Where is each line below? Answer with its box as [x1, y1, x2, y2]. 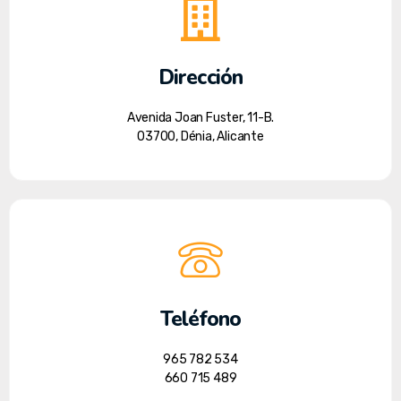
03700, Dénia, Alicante [137, 128, 264, 144]
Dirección [158, 63, 243, 91]
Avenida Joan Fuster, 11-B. [126, 109, 275, 125]
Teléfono [159, 304, 242, 333]
